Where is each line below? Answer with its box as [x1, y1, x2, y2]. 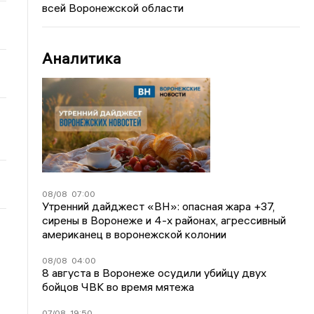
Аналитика [42, 48, 122, 68]
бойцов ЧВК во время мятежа [42, 279, 195, 294]
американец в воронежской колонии [42, 226, 227, 241]
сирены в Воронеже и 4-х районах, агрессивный [42, 212, 287, 227]
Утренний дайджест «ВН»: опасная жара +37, [42, 198, 275, 213]
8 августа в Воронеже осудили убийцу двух [42, 265, 267, 280]
